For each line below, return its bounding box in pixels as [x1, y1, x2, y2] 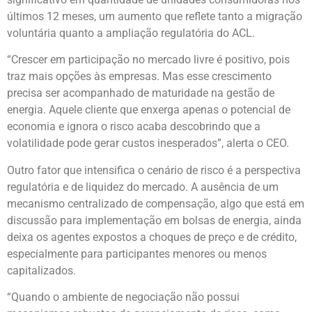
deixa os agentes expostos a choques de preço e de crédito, [7, 230, 297, 244]
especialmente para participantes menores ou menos [7, 247, 267, 260]
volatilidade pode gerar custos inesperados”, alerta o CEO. [7, 136, 289, 150]
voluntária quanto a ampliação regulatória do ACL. [7, 26, 255, 40]
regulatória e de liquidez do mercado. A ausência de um [7, 180, 279, 194]
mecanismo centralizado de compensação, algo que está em [7, 196, 304, 210]
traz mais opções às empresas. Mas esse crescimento [7, 70, 272, 84]
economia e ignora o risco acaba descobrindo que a [7, 120, 260, 134]
